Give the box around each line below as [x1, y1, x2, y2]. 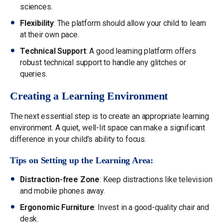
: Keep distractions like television [100, 174, 213, 184]
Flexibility [20, 18, 54, 28]
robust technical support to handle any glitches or [20, 57, 186, 67]
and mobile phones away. [20, 186, 105, 196]
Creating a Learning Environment [10, 90, 168, 102]
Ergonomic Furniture [20, 202, 95, 212]
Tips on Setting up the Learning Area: [10, 155, 154, 165]
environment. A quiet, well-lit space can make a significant [10, 122, 205, 132]
